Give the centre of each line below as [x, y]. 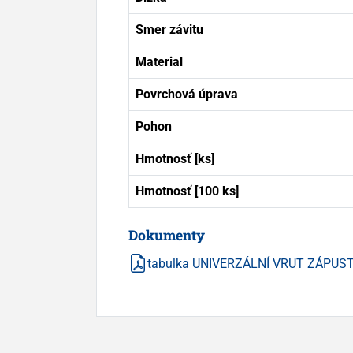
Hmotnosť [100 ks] [187, 191]
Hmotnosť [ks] [175, 158]
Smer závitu [169, 29]
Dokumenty [167, 235]
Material [159, 61]
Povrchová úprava [187, 94]
